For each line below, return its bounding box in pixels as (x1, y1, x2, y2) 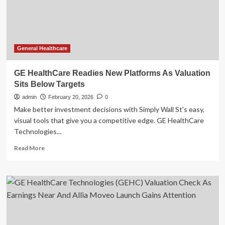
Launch (44, 45, 64, 52)
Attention (44, 64, 72, 71)
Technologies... (14, 127, 61, 136)
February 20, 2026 (48, 94, 93, 100)
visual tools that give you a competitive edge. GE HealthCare (14, 116, 204, 125)
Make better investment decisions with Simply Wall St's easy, (14, 105, 204, 114)
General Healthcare (17, 45, 67, 51)
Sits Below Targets (14, 80, 85, 88)
